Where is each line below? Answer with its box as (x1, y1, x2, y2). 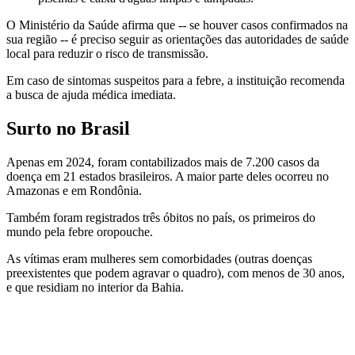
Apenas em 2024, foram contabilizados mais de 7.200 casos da (6, 155, 319, 169)
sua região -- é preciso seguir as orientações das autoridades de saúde (6, 32, 349, 46)
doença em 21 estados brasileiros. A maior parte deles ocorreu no (6, 169, 329, 183)
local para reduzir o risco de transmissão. (6, 46, 208, 60)
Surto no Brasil (6, 117, 130, 139)
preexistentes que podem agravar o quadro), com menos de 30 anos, (6, 265, 345, 280)
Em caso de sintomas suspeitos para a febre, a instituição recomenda (6, 73, 345, 87)
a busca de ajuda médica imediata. (6, 87, 176, 101)
